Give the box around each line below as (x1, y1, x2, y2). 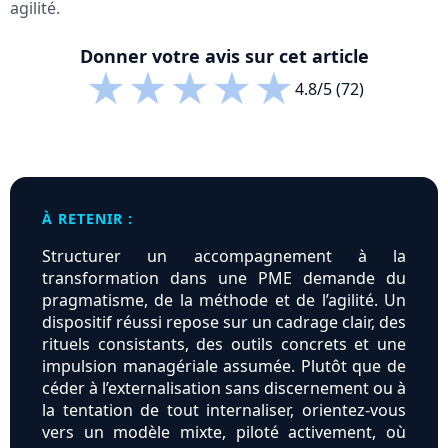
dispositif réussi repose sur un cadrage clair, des (42, 311, 406, 334)
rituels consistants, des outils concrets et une (42, 333, 406, 356)
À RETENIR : (42, 209, 133, 229)
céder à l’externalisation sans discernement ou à (42, 377, 406, 400)
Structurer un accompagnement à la (42, 245, 406, 268)
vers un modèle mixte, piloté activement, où (42, 421, 406, 444)
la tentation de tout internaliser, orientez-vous (42, 399, 406, 422)
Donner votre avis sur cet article (79, 44, 369, 69)
